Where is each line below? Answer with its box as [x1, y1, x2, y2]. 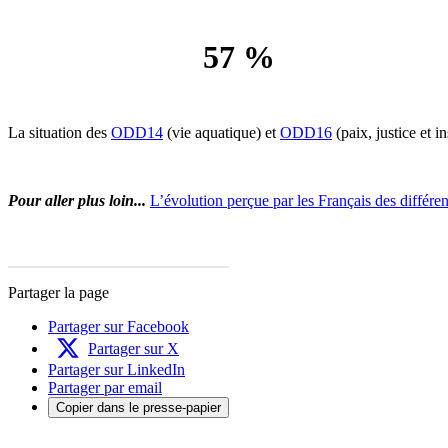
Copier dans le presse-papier [56, 399, 221, 415]
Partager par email [48, 378, 162, 396]
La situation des [8, 123, 111, 141]
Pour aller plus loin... [8, 191, 146, 209]
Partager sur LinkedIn [48, 360, 185, 378]
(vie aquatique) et [163, 123, 280, 141]
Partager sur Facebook [48, 317, 189, 335]
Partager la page [8, 283, 109, 301]
